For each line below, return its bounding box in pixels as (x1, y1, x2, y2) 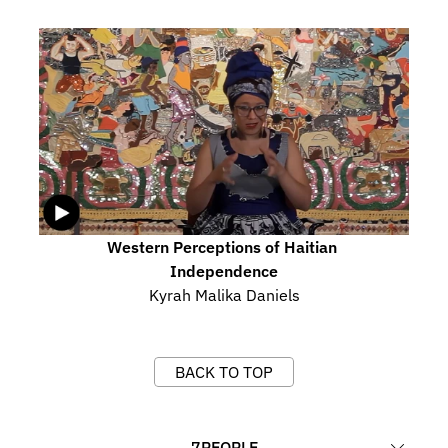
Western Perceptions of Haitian (107, 237, 337, 257)
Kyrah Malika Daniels (148, 285, 300, 305)
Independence (170, 261, 278, 281)
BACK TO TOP (175, 362, 273, 382)
